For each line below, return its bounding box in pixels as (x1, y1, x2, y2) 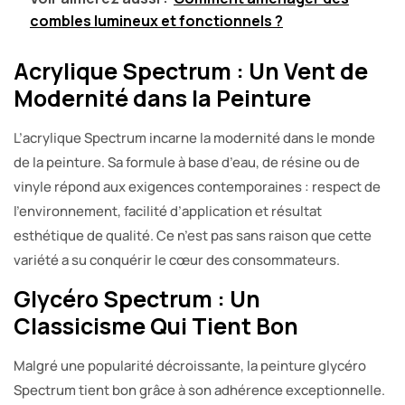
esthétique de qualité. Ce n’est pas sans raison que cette (14, 226, 372, 246)
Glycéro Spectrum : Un (14, 283, 260, 316)
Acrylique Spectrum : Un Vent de (14, 55, 368, 88)
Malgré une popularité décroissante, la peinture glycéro (14, 356, 366, 376)
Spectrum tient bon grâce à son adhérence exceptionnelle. (14, 381, 385, 400)
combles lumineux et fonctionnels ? (30, 11, 283, 32)
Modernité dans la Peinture (14, 82, 311, 115)
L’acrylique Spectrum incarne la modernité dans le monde (14, 128, 375, 148)
